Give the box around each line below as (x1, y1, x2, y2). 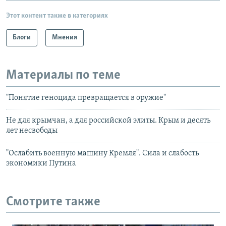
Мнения (52, 34, 77, 42)
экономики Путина (6, 159, 76, 167)
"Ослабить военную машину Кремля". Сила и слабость (6, 149, 199, 157)
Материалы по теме (6, 69, 121, 83)
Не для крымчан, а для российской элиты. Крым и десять (6, 116, 210, 125)
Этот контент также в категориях (6, 12, 108, 20)
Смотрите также (6, 195, 100, 209)
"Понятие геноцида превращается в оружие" (6, 93, 166, 102)
